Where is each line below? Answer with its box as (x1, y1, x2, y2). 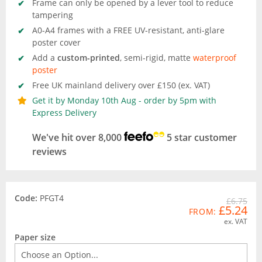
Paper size (15, 232, 56, 243)
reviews (32, 145, 67, 158)
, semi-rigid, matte (120, 52, 193, 63)
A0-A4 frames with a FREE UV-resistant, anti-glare (32, 25, 225, 36)
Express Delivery (32, 107, 96, 118)
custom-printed (57, 52, 120, 63)
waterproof (193, 52, 236, 63)
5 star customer (164, 131, 237, 144)
